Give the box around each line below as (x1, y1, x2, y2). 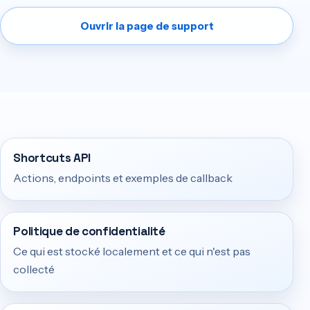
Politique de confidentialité (13, 223, 165, 239)
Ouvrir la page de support (80, 19, 214, 33)
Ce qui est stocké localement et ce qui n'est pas (13, 244, 251, 259)
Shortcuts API (13, 149, 91, 165)
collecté (13, 262, 55, 277)
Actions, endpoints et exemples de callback (13, 171, 233, 185)
